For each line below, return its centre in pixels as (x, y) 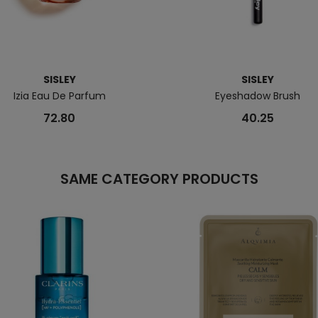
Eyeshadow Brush (258, 96)
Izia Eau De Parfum (59, 96)
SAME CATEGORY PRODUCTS (159, 179)
